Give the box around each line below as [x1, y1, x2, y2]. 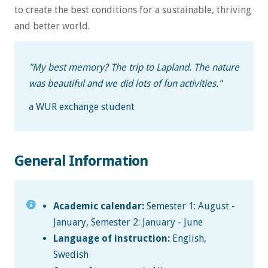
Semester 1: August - [144, 200, 235, 212]
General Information [14, 153, 148, 170]
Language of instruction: [53, 233, 170, 245]
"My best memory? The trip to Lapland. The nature [29, 62, 239, 74]
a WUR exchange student [29, 101, 135, 113]
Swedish [53, 249, 89, 261]
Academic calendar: [53, 200, 144, 212]
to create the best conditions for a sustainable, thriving [14, 4, 251, 16]
